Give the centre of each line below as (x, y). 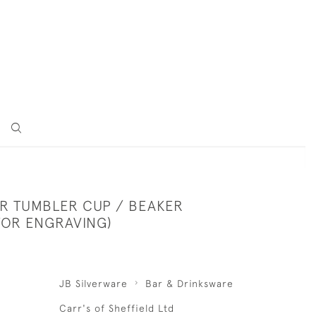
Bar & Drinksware (189, 284)
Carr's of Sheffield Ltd (116, 308)
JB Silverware (93, 284)
